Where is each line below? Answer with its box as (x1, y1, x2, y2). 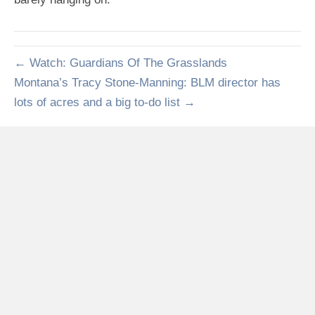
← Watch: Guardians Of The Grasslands (14, 56, 227, 70)
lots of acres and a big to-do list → (14, 96, 195, 109)
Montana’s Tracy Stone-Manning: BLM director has (14, 76, 281, 89)
